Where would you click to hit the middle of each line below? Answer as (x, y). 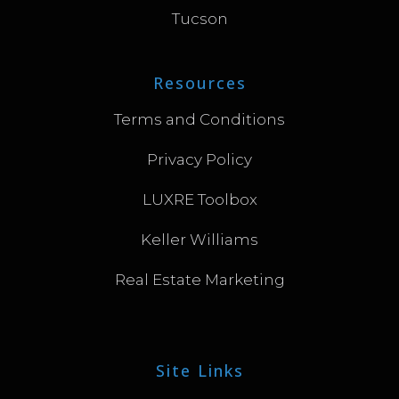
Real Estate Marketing (199, 280)
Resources (199, 83)
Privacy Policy (199, 160)
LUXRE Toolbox (199, 200)
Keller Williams (199, 240)
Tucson (199, 19)
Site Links (199, 371)
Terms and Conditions (199, 120)
